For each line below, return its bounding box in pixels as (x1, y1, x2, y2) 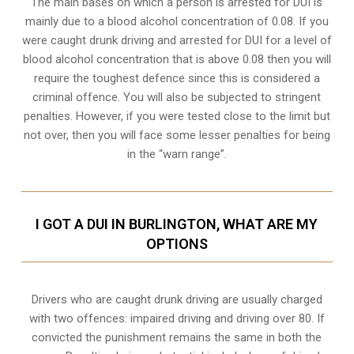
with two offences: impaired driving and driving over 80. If (28, 311, 325, 326)
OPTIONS (145, 235, 208, 252)
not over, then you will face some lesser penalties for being (23, 127, 330, 142)
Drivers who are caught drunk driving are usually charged (31, 292, 322, 307)
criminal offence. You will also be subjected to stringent (32, 89, 322, 104)
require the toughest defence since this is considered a (33, 70, 320, 85)
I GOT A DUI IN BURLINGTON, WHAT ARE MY (36, 215, 318, 232)
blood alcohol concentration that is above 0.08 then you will (22, 51, 331, 66)
